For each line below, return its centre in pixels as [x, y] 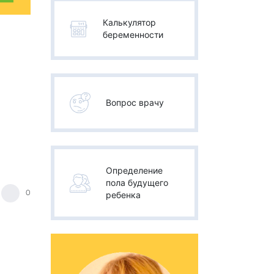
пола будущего [137, 183]
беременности [133, 35]
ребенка [123, 195]
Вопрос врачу [135, 102]
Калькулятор [129, 22]
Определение [134, 170]
